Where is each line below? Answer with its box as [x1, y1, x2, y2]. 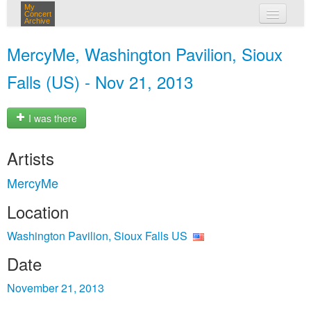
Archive [24, 17, 50, 25]
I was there [26, 111, 77, 126]
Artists [7, 146, 54, 170]
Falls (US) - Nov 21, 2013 [7, 69, 193, 94]
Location [7, 199, 69, 224]
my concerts [145, 33, 206, 47]
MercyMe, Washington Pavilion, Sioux [7, 42, 283, 66]
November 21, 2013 [7, 280, 104, 296]
